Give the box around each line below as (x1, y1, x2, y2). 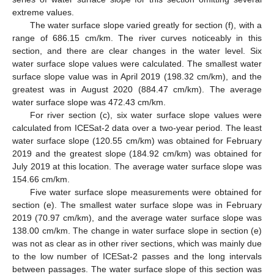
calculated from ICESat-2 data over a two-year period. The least (12, 123, 262, 133)
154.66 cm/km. (12, 174, 70, 185)
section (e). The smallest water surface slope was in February (12, 200, 262, 210)
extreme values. (12, 7, 74, 18)
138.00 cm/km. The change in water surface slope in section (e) (12, 226, 262, 236)
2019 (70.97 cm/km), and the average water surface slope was (12, 213, 262, 223)
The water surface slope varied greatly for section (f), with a (29, 20, 262, 31)
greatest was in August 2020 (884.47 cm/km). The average (12, 84, 262, 95)
